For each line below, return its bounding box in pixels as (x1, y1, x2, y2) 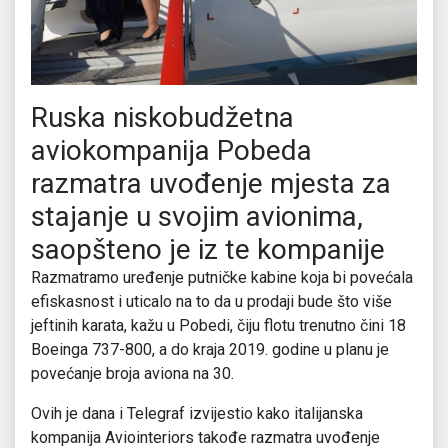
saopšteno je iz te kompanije (31, 233, 385, 267)
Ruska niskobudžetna (31, 101, 294, 135)
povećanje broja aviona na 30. (31, 364, 234, 384)
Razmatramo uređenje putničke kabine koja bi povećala (31, 268, 413, 288)
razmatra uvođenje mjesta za (31, 167, 391, 201)
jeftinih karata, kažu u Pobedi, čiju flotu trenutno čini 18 (31, 316, 406, 336)
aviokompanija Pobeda (31, 134, 312, 168)
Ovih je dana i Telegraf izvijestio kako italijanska (31, 404, 363, 424)
